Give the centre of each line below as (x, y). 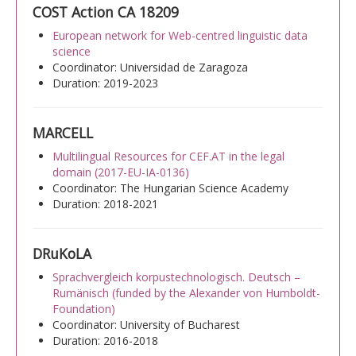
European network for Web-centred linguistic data (180, 35)
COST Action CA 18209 (106, 12)
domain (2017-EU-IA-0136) (121, 172)
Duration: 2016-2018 (105, 340)
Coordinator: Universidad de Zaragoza (150, 67)
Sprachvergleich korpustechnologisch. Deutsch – (176, 277)
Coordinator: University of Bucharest (146, 324)
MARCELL (63, 132)
